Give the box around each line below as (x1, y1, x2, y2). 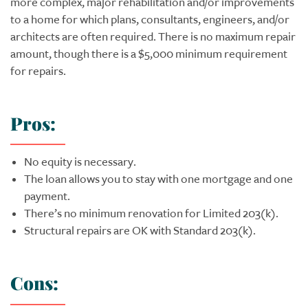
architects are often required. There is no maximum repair (10, 29, 296, 44)
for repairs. (10, 63, 66, 78)
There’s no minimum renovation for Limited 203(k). (24, 206, 278, 221)
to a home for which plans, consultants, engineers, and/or (10, 12, 289, 27)
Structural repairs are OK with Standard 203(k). (24, 223, 256, 238)
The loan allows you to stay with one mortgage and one (24, 172, 293, 186)
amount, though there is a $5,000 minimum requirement (10, 46, 287, 61)
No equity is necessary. (24, 155, 136, 169)
